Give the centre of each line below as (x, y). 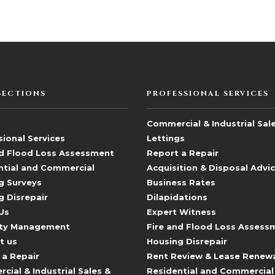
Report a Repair (183, 153)
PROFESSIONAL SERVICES (208, 93)
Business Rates (181, 182)
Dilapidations (177, 197)
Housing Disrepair (187, 241)
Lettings (166, 138)
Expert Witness (181, 212)
